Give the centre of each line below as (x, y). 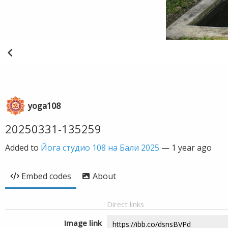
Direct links (125, 204)
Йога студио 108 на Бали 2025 (100, 148)
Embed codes (46, 176)
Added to (23, 148)
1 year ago (192, 148)
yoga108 (44, 106)
